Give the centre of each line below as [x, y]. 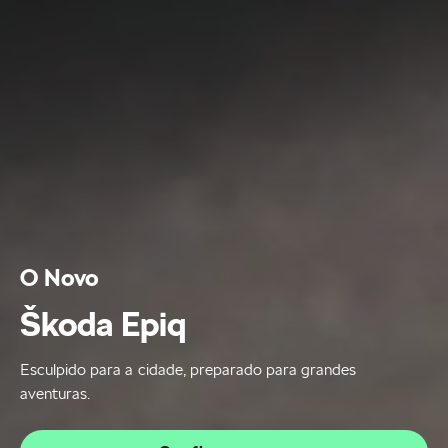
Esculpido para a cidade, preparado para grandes [188, 369]
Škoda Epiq [103, 324]
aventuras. [55, 393]
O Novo [60, 278]
